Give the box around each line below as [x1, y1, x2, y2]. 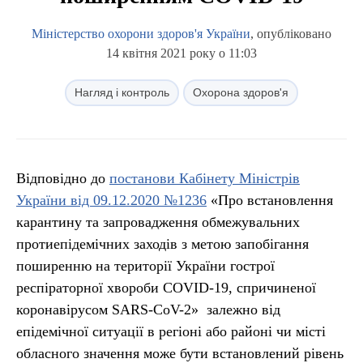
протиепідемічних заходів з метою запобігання [16, 236, 309, 252]
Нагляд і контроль [75, 86, 169, 99]
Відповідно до [16, 170, 109, 186]
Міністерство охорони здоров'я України [32, 27, 250, 41]
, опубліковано [250, 27, 331, 41]
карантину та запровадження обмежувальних [16, 214, 300, 230]
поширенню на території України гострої [16, 258, 275, 274]
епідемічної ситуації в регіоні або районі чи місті [16, 323, 326, 340]
